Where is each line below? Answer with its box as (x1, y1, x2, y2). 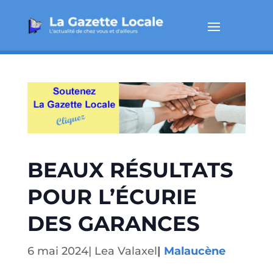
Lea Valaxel (94, 244, 157, 258)
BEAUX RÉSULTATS (27, 157, 233, 183)
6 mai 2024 (27, 244, 88, 258)
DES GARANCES (27, 211, 200, 237)
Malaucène (163, 244, 225, 258)
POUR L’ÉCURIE (27, 184, 197, 210)
